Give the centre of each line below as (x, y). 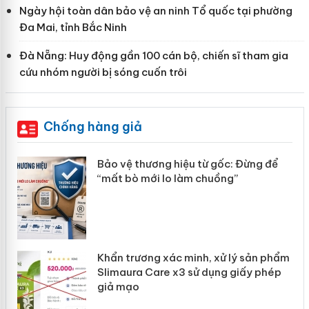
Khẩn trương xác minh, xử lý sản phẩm (193, 257)
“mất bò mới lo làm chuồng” (167, 178)
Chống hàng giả (92, 126)
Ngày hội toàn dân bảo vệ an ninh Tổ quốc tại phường (156, 10)
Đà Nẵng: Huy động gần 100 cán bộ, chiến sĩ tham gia (153, 55)
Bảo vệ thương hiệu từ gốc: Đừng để (187, 163)
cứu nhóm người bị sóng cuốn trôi (103, 72)
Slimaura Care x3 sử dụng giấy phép (189, 272)
